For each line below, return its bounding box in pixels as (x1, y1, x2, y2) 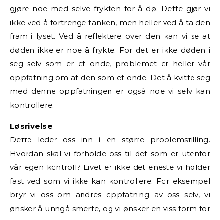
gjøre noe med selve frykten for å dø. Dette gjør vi (10, 3, 210, 13)
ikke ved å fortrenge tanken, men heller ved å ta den (10, 17, 210, 27)
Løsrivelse (10, 121, 53, 131)
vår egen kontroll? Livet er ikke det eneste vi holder (10, 162, 210, 172)
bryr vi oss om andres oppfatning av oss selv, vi (10, 190, 210, 199)
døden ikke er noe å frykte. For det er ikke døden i (10, 45, 210, 55)
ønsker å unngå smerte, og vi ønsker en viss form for (10, 203, 210, 213)
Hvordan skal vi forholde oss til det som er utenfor (10, 148, 210, 158)
